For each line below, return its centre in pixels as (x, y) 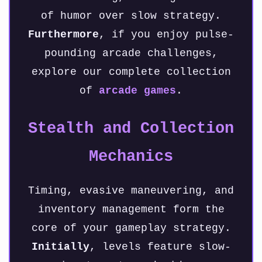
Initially (60, 247)
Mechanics (131, 157)
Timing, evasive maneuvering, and (131, 191)
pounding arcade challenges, (131, 54)
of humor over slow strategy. (131, 16)
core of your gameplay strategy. (131, 228)
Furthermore (63, 35)
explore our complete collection (131, 72)
